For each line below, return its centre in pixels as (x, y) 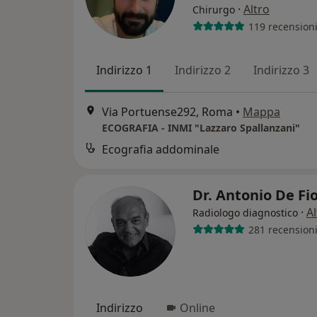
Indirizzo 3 (281, 70)
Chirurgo (214, 10)
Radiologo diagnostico (245, 213)
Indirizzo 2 (203, 70)
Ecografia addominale (161, 150)
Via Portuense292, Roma (167, 112)
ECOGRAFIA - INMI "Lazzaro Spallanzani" (201, 128)
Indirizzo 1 (124, 70)
